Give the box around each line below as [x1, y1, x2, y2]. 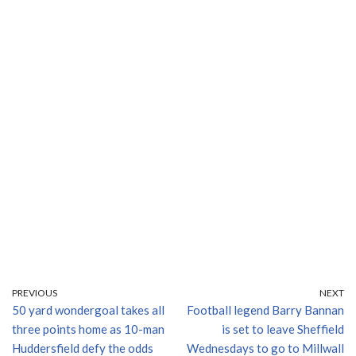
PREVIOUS [12, 287, 57, 300]
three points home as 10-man [12, 322, 164, 337]
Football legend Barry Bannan [187, 303, 344, 318]
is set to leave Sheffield [222, 322, 344, 337]
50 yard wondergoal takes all [12, 303, 164, 318]
